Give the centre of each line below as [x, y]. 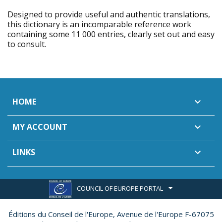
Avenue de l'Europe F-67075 [164, 214]
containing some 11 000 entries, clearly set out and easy [111, 34]
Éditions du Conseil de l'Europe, [61, 214]
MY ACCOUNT [40, 127]
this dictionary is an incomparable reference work [99, 24]
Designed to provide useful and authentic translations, [109, 14]
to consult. [27, 44]
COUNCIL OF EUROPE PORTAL [120, 188]
